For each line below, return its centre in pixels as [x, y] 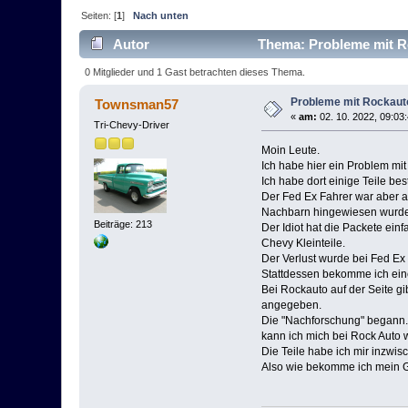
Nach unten [161, 16]
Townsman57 [136, 104]
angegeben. [291, 305]
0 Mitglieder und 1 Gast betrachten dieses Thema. [194, 72]
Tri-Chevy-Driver [132, 124]
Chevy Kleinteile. [303, 243]
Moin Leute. [290, 150]
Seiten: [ [99, 16]
